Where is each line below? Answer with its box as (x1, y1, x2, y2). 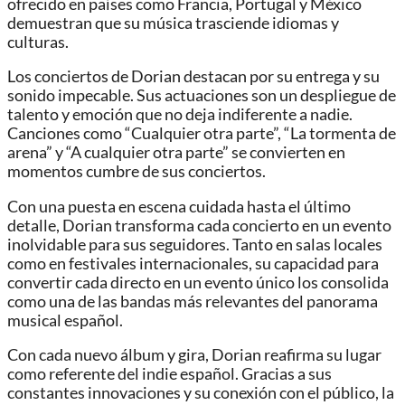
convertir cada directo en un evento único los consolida (7, 272, 389, 292)
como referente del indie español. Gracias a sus (7, 364, 332, 384)
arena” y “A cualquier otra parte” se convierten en (7, 143, 345, 163)
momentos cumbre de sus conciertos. (7, 162, 266, 182)
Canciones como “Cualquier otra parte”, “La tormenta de (7, 124, 396, 144)
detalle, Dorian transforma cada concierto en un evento (7, 215, 391, 235)
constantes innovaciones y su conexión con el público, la (7, 383, 394, 403)
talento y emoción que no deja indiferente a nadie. (7, 105, 353, 125)
